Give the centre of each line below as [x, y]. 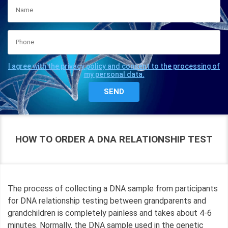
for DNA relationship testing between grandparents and [107, 201]
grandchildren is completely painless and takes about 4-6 [110, 213]
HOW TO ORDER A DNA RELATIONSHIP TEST [114, 139]
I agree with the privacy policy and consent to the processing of [114, 66]
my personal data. [114, 74]
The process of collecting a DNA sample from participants [113, 188]
